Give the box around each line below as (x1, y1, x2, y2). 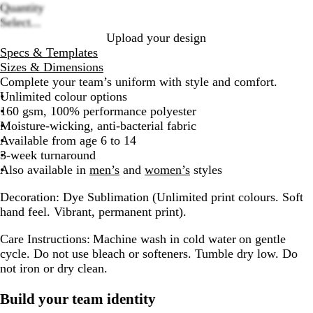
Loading (155, 14, 198, 29)
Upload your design (106, 31, 206, 45)
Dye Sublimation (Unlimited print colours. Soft (59, 190, 303, 205)
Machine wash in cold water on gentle (90, 232, 286, 247)
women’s (145, 163, 190, 177)
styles (190, 163, 231, 177)
